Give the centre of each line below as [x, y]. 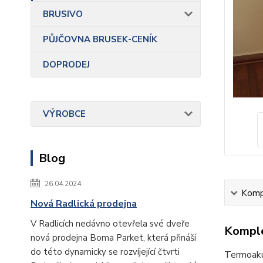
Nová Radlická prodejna [84, 204]
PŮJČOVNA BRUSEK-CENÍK [100, 39]
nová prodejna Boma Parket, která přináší [113, 238]
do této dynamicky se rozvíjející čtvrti [105, 252]
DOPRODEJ [66, 65]
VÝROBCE [64, 114]
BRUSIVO [63, 14]
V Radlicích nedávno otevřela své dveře [110, 224]
